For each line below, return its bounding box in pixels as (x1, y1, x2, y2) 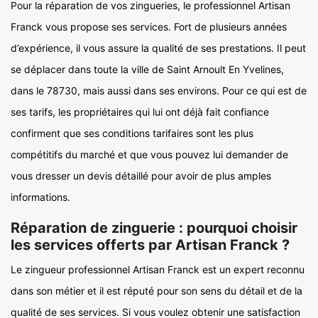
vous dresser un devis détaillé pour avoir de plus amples (11, 170, 271, 182)
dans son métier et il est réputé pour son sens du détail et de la (11, 285, 302, 297)
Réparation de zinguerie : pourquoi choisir (11, 219, 297, 236)
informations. (11, 191, 70, 203)
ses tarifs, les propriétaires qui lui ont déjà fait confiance (11, 106, 269, 118)
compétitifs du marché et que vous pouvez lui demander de (11, 148, 288, 160)
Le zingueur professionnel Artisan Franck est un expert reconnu (11, 263, 305, 275)
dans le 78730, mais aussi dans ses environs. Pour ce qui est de (11, 84, 307, 97)
